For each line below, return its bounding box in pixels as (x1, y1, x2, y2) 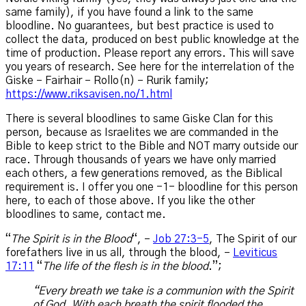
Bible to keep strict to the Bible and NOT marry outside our (5, 141, 298, 152)
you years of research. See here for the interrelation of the (5, 61, 294, 73)
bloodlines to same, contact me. (5, 209, 166, 221)
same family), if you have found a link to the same (5, 7, 253, 18)
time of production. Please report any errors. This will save (5, 48, 294, 59)
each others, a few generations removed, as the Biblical (5, 168, 282, 180)
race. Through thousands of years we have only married (5, 154, 276, 166)
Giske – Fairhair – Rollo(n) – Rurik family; (5, 75, 209, 87)
